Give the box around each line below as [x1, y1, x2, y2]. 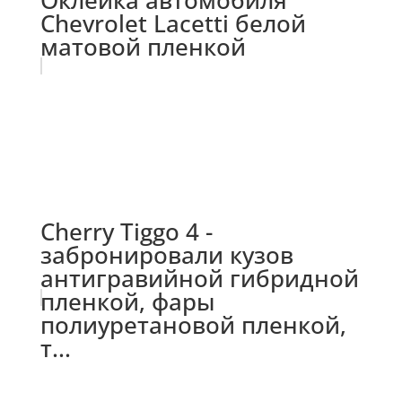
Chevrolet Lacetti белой [39, 7, 306, 40]
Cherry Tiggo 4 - [39, 215, 213, 249]
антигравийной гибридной [39, 262, 359, 295]
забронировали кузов [39, 239, 293, 272]
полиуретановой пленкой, [39, 309, 346, 342]
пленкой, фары [39, 285, 215, 319]
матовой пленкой [39, 31, 246, 64]
